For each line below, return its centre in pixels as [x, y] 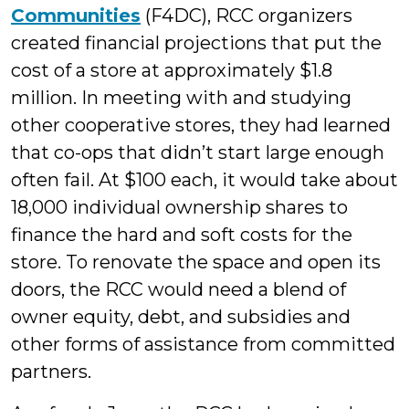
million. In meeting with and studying [181, 98]
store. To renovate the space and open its [196, 262]
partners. [51, 372]
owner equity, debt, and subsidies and [181, 317]
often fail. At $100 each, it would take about [204, 180]
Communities [76, 16]
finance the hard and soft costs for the [182, 235]
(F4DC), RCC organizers [246, 16]
